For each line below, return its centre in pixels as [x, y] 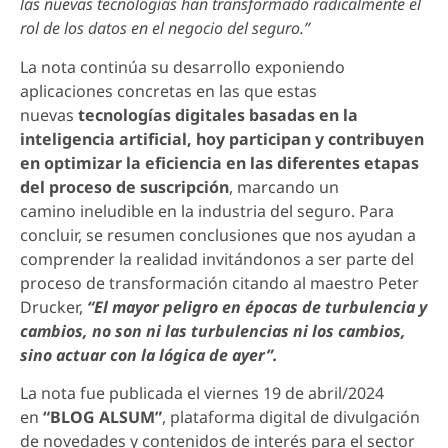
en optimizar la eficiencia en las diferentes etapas [219, 162]
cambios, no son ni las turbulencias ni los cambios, [213, 330]
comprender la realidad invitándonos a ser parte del [217, 258]
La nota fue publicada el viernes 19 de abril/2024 [202, 392]
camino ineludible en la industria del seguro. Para [207, 210]
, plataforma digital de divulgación [291, 416]
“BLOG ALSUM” [102, 416]
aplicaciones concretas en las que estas [168, 90]
